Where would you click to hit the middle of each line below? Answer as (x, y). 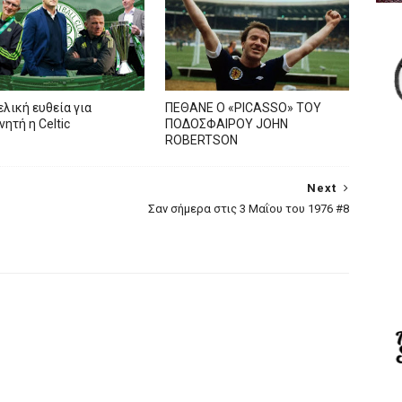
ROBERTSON (202, 140)
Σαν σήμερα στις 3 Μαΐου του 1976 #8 (249, 209)
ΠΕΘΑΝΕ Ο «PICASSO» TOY (244, 108)
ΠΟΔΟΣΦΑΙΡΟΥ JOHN (227, 124)
